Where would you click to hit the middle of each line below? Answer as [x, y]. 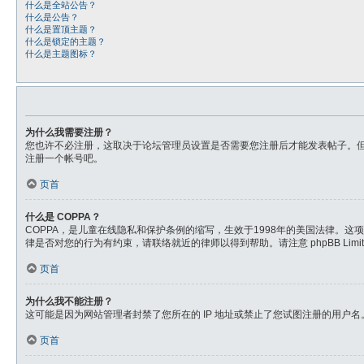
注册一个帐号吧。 [64, 158]
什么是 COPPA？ [63, 217]
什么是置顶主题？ [61, 29]
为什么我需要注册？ [69, 132]
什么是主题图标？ [61, 54]
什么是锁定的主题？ [65, 41]
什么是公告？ [52, 17]
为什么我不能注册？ [69, 301]
